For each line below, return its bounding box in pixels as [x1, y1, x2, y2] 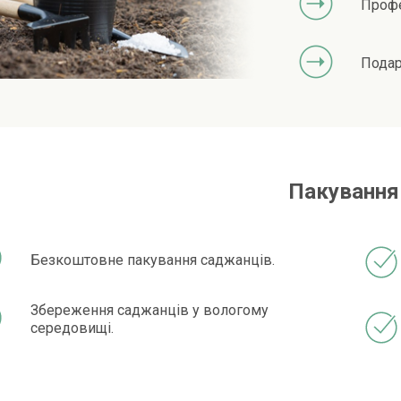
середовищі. [30, 320, 115, 337]
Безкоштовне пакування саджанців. [30, 252, 276, 269]
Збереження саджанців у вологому [30, 302, 269, 320]
